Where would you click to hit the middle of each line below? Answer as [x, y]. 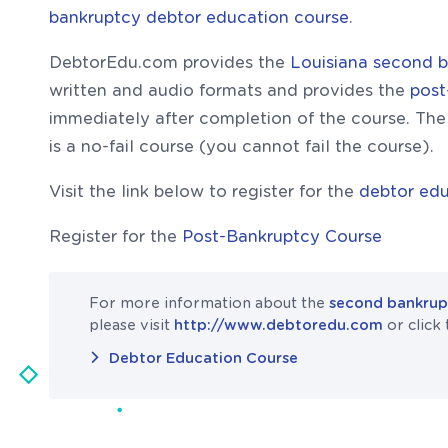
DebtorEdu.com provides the [169, 62]
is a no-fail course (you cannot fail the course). [241, 146]
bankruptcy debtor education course [199, 17]
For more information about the [209, 303]
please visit [131, 325]
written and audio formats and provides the [229, 90]
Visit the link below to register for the [204, 191]
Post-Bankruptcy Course [282, 236]
